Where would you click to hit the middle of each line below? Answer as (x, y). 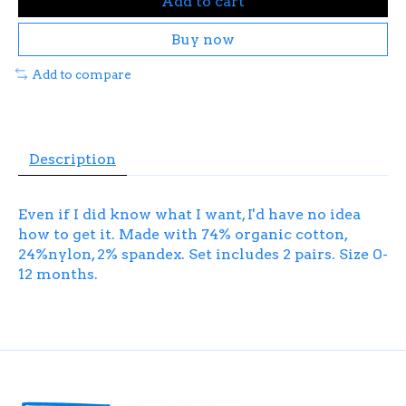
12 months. (58, 275)
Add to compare (81, 74)
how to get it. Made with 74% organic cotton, (183, 235)
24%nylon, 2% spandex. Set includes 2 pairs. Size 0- (203, 255)
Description (72, 159)
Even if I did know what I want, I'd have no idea (189, 215)
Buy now (203, 39)
